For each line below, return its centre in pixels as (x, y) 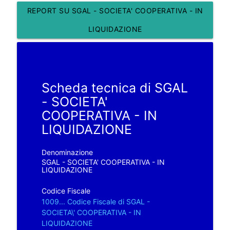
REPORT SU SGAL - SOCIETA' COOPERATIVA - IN (115, 10)
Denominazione (67, 152)
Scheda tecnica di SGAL (114, 88)
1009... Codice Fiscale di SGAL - (95, 201)
